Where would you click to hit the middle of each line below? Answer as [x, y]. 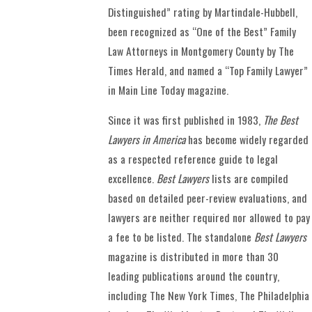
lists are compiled [249, 179]
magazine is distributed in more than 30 [194, 257]
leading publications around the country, [194, 276]
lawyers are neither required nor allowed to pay [209, 218]
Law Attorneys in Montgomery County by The [201, 50]
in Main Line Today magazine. [169, 89]
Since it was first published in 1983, [186, 120]
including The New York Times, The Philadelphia [209, 296]
